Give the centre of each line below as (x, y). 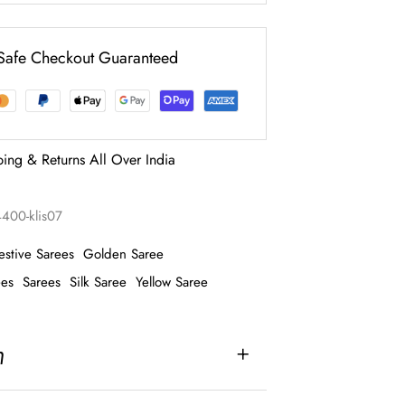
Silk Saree (99, 283)
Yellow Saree (172, 283)
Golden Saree (124, 254)
